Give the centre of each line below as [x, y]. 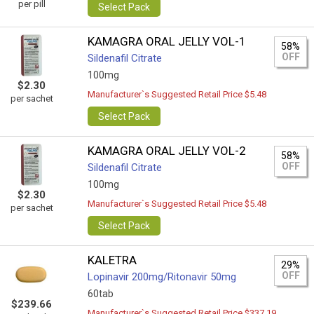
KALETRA [112, 260]
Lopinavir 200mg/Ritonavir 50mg [162, 277]
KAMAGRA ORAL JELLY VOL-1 [167, 41]
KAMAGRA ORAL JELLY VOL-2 [167, 151]
